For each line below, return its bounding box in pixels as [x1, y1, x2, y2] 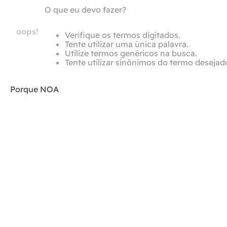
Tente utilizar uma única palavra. [65, 39, 188, 49]
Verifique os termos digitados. [65, 30, 180, 40]
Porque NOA [10, 84, 59, 94]
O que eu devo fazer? [45, 5, 126, 15]
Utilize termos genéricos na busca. [65, 48, 197, 58]
